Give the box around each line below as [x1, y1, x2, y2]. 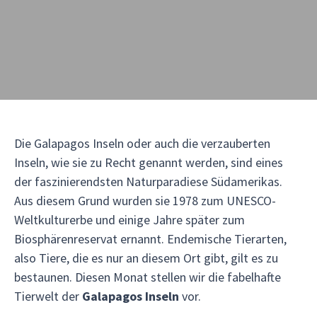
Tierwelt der [14, 288, 82, 304]
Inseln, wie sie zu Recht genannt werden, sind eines [14, 154, 283, 171]
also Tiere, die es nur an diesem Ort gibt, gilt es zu [14, 250, 278, 266]
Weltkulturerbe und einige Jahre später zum [14, 212, 245, 228]
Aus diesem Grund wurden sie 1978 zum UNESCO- [14, 192, 276, 209]
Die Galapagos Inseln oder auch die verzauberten [14, 135, 270, 151]
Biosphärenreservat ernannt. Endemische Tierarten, [14, 231, 287, 247]
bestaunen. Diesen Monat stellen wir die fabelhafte [14, 269, 281, 285]
